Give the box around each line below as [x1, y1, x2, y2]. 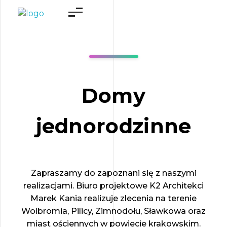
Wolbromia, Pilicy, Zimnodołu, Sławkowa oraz [21, 206, 206, 216]
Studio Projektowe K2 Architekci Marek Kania [22, 20, 29, 28]
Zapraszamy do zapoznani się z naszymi [30, 168, 197, 178]
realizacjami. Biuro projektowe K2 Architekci [23, 181, 204, 191]
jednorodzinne [35, 113, 192, 138]
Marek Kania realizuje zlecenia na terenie [30, 194, 197, 203]
